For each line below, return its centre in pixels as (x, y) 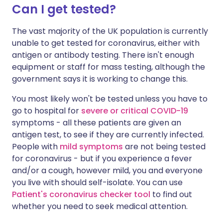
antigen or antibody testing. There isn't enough (103, 55)
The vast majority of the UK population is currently (110, 31)
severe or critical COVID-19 (135, 111)
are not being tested (164, 147)
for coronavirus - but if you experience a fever (102, 159)
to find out (172, 194)
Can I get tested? (64, 9)
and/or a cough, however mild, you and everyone (107, 170)
